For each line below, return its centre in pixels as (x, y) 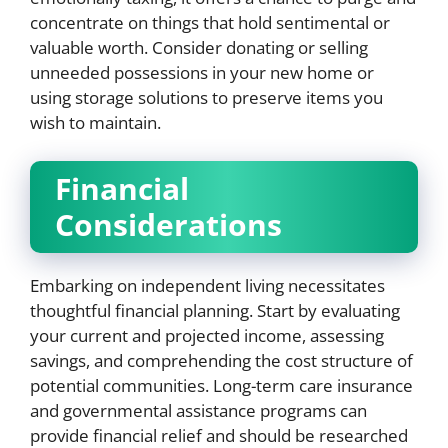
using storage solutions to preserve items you (206, 97)
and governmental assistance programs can (198, 410)
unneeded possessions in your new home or (202, 72)
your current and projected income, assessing (207, 335)
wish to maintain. (95, 122)
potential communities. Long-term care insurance (221, 385)
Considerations (168, 224)
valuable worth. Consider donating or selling (199, 47)
